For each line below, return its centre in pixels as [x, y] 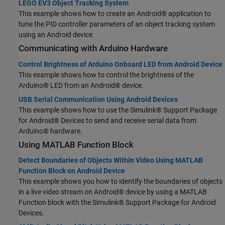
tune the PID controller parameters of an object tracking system [117, 24]
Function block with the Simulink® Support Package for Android [117, 202]
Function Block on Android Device [72, 171]
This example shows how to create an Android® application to [115, 14]
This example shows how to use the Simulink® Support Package [118, 110]
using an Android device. [57, 35]
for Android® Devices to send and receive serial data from [107, 120]
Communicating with [59, 49]
